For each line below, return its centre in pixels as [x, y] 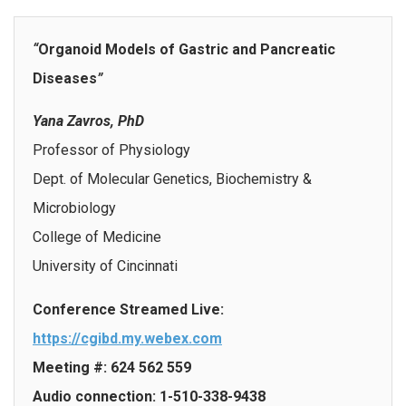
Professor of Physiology [111, 150]
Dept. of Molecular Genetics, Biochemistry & [172, 179]
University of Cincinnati [105, 266]
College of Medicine [97, 237]
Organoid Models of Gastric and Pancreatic [187, 49]
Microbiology [74, 208]
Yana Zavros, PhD [88, 121]
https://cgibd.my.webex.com [127, 338]
